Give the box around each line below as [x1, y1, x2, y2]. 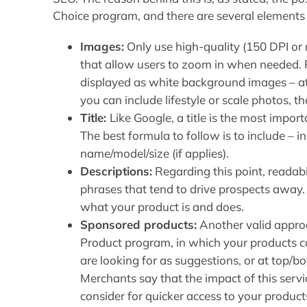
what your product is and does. [80, 199, 245, 214]
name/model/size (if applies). [80, 145, 230, 160]
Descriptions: [80, 163, 153, 178]
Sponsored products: [80, 217, 197, 232]
